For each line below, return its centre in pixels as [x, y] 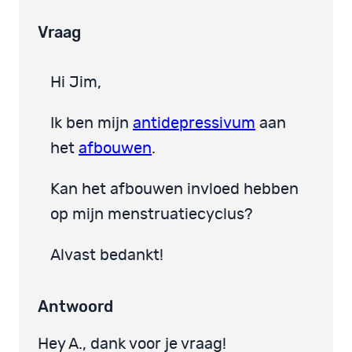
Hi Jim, [76, 83]
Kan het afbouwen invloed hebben [174, 190]
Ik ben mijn [92, 124]
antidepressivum [194, 124]
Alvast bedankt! [107, 256]
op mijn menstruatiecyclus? [152, 215]
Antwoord [75, 306]
